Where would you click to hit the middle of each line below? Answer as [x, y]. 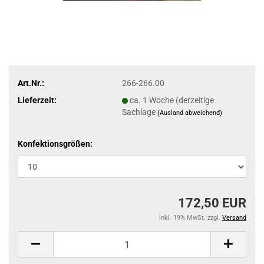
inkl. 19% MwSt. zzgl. [191, 218]
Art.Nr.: [31, 83]
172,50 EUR [212, 203]
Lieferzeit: [37, 100]
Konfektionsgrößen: [55, 144]
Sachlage [139, 112]
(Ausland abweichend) [189, 113]
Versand [234, 218]
